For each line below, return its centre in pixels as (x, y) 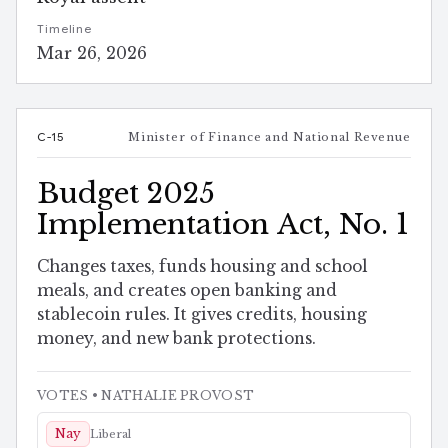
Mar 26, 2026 (92, 53)
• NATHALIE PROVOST (171, 395)
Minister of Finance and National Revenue (269, 137)
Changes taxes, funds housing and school (202, 266)
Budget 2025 (126, 194)
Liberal (110, 433)
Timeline (65, 29)
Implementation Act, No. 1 (223, 225)
